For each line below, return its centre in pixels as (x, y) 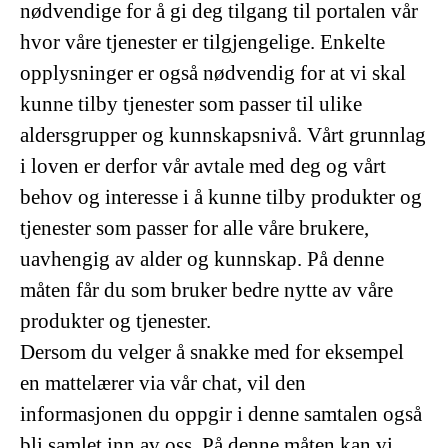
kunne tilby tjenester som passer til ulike (191, 104)
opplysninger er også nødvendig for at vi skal (213, 73)
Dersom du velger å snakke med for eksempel (212, 352)
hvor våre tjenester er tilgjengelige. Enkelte (202, 42)
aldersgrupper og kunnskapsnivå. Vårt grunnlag (223, 135)
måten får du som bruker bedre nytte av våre (206, 290)
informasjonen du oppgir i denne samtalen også (221, 414)
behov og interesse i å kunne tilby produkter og (221, 197)
